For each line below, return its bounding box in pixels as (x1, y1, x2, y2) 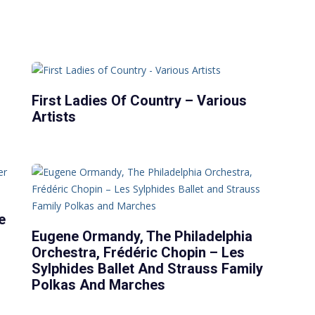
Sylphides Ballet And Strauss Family (32, 259, 264, 277)
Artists (32, 108, 77, 125)
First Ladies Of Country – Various (32, 91, 247, 109)
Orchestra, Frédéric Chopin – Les (32, 243, 245, 261)
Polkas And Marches (32, 276, 166, 293)
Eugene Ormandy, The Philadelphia (32, 227, 253, 245)
